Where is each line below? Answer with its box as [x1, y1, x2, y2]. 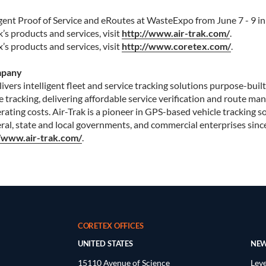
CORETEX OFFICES [77, 221, 144, 231]
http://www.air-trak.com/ [121, 27, 230, 39]
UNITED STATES [77, 239, 133, 249]
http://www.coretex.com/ [121, 40, 231, 52]
